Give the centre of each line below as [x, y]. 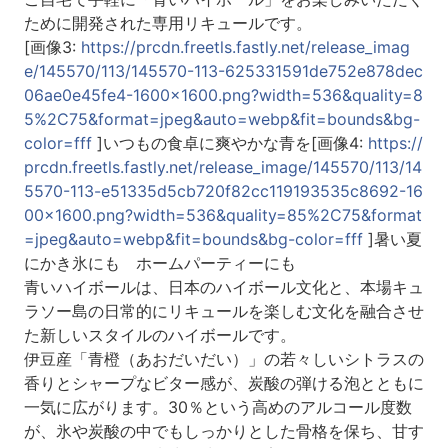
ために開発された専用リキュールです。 [167, 23]
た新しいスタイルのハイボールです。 [159, 335]
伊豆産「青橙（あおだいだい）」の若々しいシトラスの [223, 359]
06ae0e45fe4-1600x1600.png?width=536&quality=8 [223, 95]
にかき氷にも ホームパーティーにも [159, 263]
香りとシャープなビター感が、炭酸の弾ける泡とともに [223, 383]
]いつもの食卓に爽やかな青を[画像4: [229, 143]
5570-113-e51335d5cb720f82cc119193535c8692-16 [223, 191]
